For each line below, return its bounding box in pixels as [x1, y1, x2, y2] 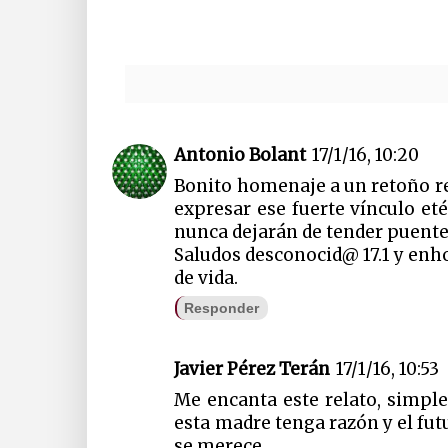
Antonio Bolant [174, 143, 307, 166]
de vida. [174, 266, 239, 289]
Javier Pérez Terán [174, 358, 331, 381]
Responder [184, 299, 260, 316]
